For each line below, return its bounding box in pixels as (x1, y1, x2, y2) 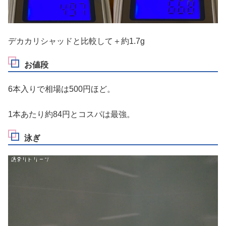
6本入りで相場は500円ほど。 (8, 84, 115, 93)
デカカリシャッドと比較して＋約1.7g (8, 37, 145, 46)
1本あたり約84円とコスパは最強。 (8, 110, 135, 119)
